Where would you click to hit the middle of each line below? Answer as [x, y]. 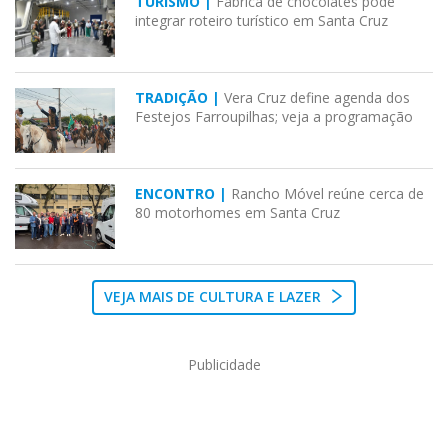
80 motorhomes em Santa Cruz [237, 213]
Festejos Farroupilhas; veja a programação [274, 117]
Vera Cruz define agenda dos [317, 98]
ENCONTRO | [183, 194]
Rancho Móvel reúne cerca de [327, 194]
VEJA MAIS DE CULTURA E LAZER [214, 297]
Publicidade [224, 365]
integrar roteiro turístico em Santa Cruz [261, 21]
